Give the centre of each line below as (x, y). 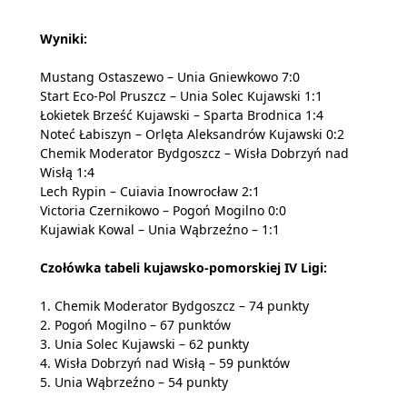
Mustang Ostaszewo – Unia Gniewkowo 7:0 (170, 77)
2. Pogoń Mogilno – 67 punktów (135, 325)
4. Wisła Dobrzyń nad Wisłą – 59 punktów (165, 363)
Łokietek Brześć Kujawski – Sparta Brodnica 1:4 (182, 115)
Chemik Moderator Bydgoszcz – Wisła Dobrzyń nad (194, 154)
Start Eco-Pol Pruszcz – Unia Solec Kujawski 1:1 (181, 96)
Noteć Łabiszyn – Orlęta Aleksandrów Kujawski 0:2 (192, 134)
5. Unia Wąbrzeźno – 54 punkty (134, 382)
